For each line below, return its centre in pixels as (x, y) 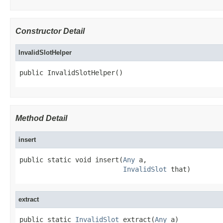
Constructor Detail (50, 31)
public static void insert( (71, 160)
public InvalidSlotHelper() (71, 72)
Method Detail (41, 118)
